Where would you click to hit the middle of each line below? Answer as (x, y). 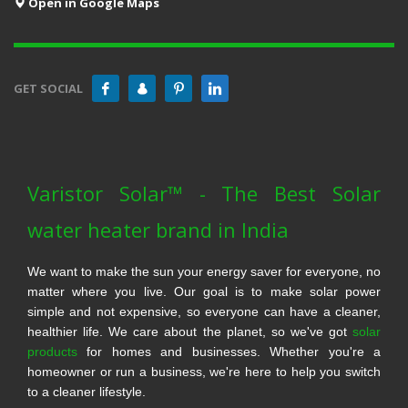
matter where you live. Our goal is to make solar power (204, 292)
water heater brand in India (158, 230)
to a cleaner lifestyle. (87, 392)
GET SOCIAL (48, 89)
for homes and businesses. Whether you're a (229, 352)
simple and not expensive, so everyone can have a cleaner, (204, 312)
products (52, 352)
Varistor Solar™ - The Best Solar (204, 194)
